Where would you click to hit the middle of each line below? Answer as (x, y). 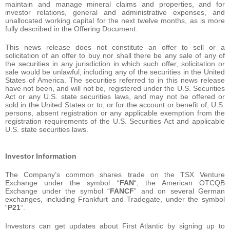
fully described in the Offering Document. (71, 28)
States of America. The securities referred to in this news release (115, 80)
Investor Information (41, 156)
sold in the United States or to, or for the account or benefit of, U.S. (115, 104)
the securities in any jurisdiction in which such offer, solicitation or (115, 63)
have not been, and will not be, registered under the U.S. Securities (115, 88)
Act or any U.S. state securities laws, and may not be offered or (115, 96)
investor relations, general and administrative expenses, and (115, 12)
